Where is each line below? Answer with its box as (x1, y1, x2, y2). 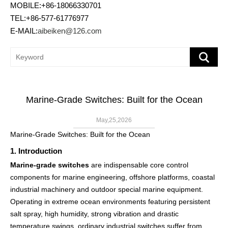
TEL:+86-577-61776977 (10, 14, 89, 22)
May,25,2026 (96, 117, 132, 124)
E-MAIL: (10, 26, 38, 35)
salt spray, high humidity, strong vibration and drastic (10, 210, 179, 218)
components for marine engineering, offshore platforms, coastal (10, 173, 215, 181)
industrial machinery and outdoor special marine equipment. (10, 185, 203, 193)
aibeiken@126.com (38, 26, 102, 35)
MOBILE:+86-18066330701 (10, 1, 101, 10)
